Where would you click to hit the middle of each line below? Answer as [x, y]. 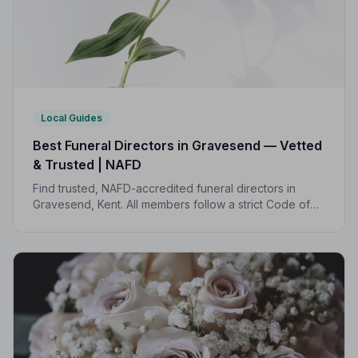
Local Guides [72, 117]
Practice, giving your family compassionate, [147, 220]
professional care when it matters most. [135, 236]
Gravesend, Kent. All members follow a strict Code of [171, 204]
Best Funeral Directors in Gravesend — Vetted [177, 145]
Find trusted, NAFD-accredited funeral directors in [164, 188]
